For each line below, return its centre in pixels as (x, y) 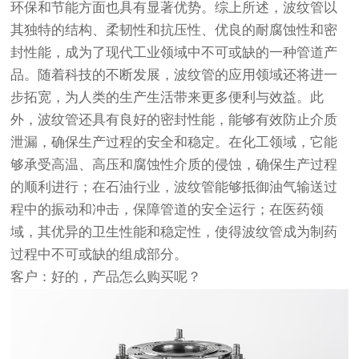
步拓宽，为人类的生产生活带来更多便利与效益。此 (167, 97)
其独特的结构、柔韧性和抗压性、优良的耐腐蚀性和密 (174, 30)
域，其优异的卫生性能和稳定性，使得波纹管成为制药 (174, 232)
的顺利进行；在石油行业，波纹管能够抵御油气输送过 (174, 187)
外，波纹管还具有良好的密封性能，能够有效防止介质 (174, 120)
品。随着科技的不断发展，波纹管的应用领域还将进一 (174, 75)
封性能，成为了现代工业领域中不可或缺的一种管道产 (174, 52)
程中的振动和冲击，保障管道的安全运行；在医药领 (167, 210)
